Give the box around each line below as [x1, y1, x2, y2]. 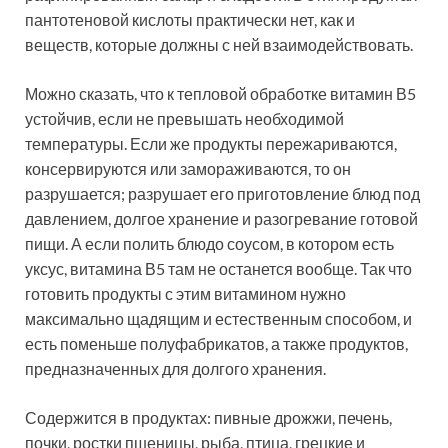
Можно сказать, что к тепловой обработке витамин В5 [25, 84, 416, 104]
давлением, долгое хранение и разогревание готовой [25, 209, 418, 229]
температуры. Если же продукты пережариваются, [25, 134, 397, 154]
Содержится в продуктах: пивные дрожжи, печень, [25, 408, 392, 428]
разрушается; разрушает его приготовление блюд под [25, 184, 420, 204]
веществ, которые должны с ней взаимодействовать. [25, 35, 413, 55]
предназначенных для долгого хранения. [25, 359, 326, 379]
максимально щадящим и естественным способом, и [25, 309, 412, 329]
